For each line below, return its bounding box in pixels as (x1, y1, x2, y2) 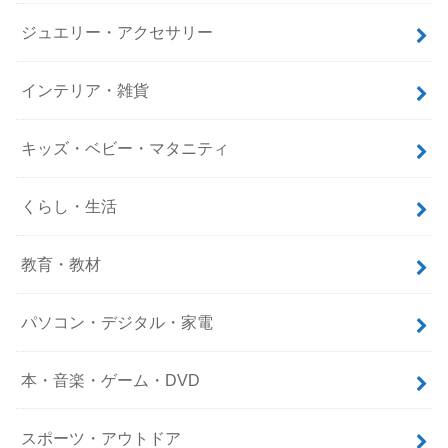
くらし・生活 (21, 197, 118, 216)
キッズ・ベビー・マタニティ (21, 139, 230, 158)
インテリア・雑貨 (21, 81, 150, 100)
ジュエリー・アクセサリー (21, 23, 214, 42)
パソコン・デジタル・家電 (21, 313, 214, 332)
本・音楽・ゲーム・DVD (21, 370, 201, 389)
